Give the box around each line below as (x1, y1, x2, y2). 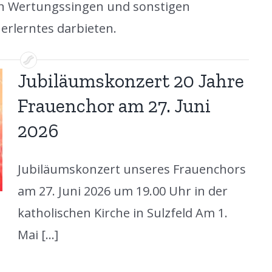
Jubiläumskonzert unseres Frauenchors (17, 160, 246, 177)
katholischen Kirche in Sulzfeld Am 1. (17, 204, 228, 221)
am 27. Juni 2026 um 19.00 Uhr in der (17, 182, 228, 199)
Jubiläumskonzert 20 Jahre (17, 69, 244, 92)
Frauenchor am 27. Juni (17, 93, 211, 117)
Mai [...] (17, 226, 58, 243)
